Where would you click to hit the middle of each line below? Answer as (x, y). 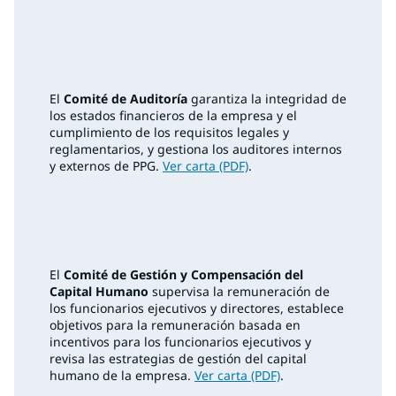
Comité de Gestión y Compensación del (183, 275)
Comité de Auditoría (126, 99)
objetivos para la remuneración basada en (175, 325)
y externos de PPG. (106, 166)
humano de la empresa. (122, 376)
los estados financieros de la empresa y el (173, 116)
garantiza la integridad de (267, 99)
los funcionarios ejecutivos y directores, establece (197, 308)
